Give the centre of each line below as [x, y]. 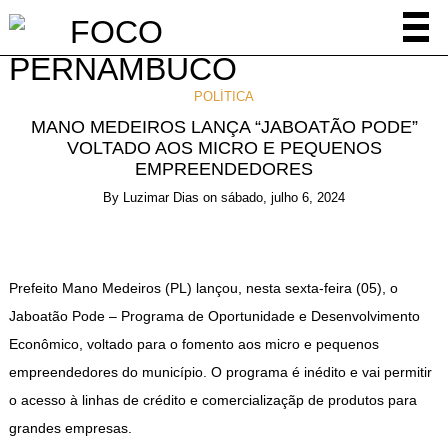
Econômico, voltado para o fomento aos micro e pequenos [193, 343]
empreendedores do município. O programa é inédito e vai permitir [220, 371]
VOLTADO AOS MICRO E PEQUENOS [224, 148]
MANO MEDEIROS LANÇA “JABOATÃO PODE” [224, 127]
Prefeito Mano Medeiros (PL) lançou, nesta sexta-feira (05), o [203, 287]
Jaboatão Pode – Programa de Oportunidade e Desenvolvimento [214, 315]
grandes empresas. [70, 427]
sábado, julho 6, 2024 [283, 198]
